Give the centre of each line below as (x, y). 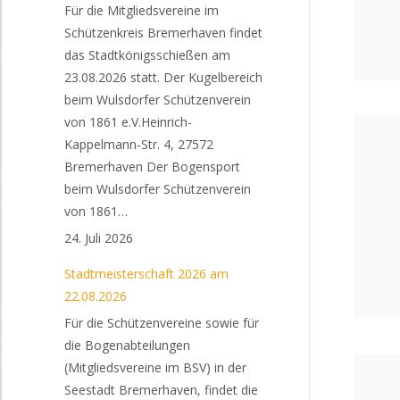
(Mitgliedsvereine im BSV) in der (155, 367)
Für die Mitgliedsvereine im (142, 10)
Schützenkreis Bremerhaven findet (163, 33)
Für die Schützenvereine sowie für (162, 323)
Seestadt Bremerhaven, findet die (161, 390)
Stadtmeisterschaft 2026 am (146, 274)
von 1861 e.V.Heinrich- (128, 122)
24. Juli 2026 (99, 238)
